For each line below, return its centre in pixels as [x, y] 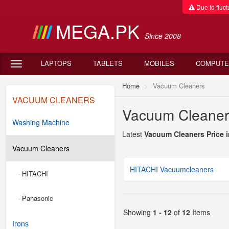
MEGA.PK [100, 31]
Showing [138, 212]
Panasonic [38, 198]
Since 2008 [163, 36]
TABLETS [108, 63]
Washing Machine [41, 122]
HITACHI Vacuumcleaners [172, 169]
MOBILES [159, 63]
